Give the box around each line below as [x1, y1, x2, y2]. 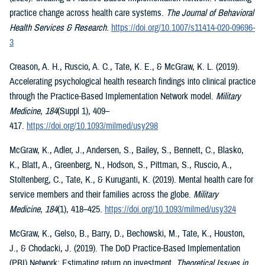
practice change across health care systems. [9, 7, 166, 19]
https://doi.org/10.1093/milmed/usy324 [105, 203, 236, 215]
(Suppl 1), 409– [57, 105, 109, 117]
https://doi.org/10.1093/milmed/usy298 [27, 119, 158, 132]
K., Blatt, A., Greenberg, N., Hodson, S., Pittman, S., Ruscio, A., [9, 159, 232, 171]
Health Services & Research [9, 21, 106, 34]
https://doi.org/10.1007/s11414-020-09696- [111, 21, 255, 34]
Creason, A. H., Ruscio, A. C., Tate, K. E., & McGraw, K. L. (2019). [9, 60, 240, 73]
